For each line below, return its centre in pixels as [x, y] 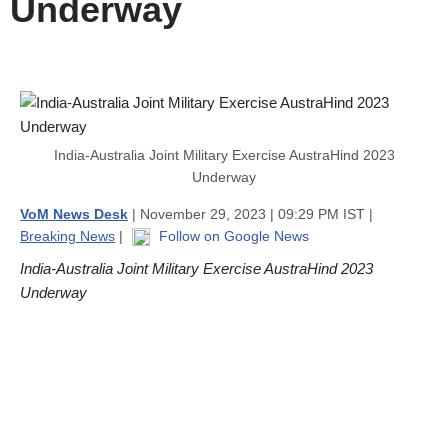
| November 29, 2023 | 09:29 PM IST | [250, 214]
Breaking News [67, 236]
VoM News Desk [74, 214]
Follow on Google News [232, 236]
